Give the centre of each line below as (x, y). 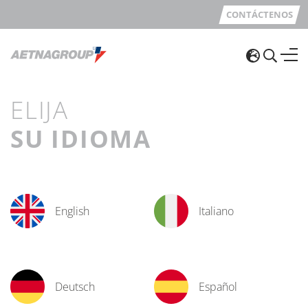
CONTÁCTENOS (260, 14)
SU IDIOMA (81, 138)
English (72, 211)
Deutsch (75, 286)
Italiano (216, 211)
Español (218, 286)
